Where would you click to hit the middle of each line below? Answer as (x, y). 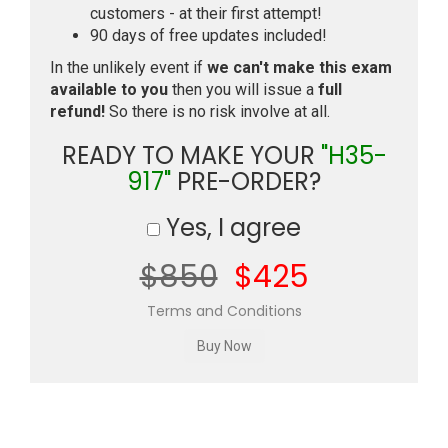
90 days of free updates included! (208, 35)
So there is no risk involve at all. (217, 111)
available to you (109, 89)
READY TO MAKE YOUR (191, 155)
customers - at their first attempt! (206, 13)
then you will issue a (243, 89)
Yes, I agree (230, 227)
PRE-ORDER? (246, 181)
